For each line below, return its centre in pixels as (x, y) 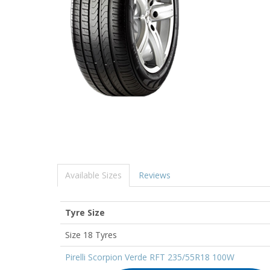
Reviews (155, 175)
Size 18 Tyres (91, 234)
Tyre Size (85, 212)
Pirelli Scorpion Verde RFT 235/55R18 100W (150, 257)
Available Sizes (93, 175)
